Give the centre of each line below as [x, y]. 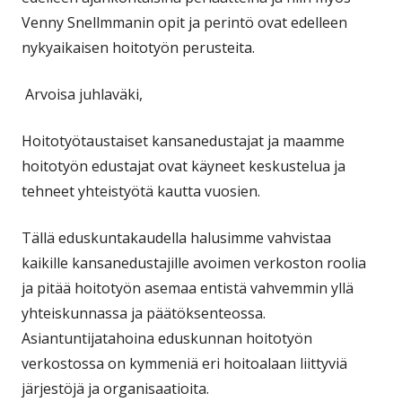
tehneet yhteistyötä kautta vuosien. [141, 191]
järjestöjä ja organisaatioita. [115, 388]
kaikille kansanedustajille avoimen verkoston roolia [194, 262]
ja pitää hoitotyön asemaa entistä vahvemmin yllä [188, 288]
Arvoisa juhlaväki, [82, 94]
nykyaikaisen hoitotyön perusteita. [138, 47]
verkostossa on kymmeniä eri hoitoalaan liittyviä [184, 363]
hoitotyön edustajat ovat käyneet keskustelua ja [184, 166]
